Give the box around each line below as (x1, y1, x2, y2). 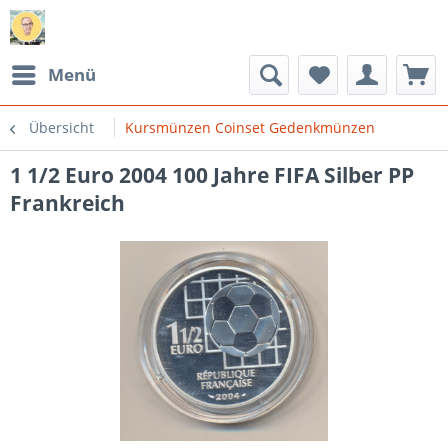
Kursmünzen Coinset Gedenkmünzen (125, 118, 375, 137)
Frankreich (10, 189, 125, 217)
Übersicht (29, 118, 94, 137)
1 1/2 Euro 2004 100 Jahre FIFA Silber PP (10, 161, 414, 189)
